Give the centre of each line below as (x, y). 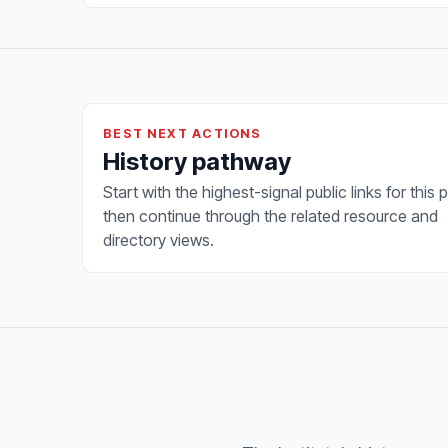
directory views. (158, 239)
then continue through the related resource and (270, 215)
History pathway (197, 161)
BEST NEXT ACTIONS (182, 133)
